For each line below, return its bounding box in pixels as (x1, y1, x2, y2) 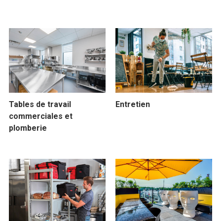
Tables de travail (9, 100, 71, 110)
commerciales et (9, 111, 73, 121)
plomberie (9, 123, 47, 133)
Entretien (115, 100, 150, 110)
